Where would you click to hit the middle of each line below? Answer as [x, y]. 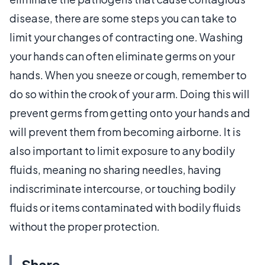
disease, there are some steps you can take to [123, 18]
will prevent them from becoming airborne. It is [125, 131]
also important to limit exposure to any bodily [122, 150]
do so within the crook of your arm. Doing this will [130, 93]
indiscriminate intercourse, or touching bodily [122, 188]
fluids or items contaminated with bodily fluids [125, 207]
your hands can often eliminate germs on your [122, 56]
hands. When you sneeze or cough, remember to [128, 75]
